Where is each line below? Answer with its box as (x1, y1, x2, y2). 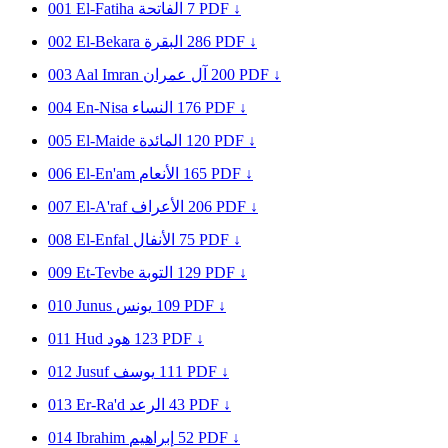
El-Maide (76, 131, 139, 149)
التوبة (138, 263, 173, 281)
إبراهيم (129, 428, 174, 446)
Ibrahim (76, 428, 129, 446)
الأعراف (131, 197, 184, 215)
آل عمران (143, 65, 207, 83)
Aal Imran (75, 65, 143, 83)
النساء (132, 98, 173, 116)
